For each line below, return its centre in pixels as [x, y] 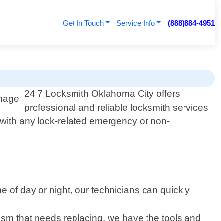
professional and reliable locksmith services [116, 108]
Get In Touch [83, 23]
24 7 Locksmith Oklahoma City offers [102, 94]
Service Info [135, 23]
